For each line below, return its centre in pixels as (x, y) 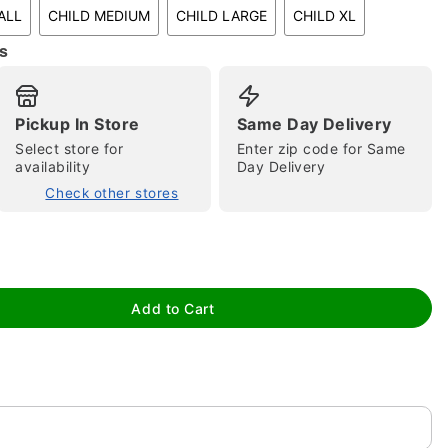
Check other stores (112, 193)
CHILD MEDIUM (99, 15)
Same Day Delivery (314, 124)
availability (53, 166)
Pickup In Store (77, 124)
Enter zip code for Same (321, 148)
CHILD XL (324, 15)
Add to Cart (173, 308)
